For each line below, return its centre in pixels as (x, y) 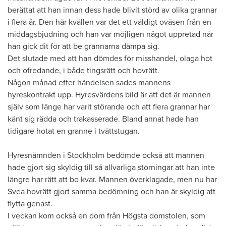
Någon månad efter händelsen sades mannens (89, 82)
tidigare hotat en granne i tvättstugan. (74, 131)
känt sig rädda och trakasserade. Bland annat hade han (103, 119)
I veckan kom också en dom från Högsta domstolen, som (106, 216)
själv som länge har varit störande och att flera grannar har (109, 107)
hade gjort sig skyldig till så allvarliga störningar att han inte (111, 167)
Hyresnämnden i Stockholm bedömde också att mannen (106, 155)
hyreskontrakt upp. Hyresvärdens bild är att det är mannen (109, 95)
